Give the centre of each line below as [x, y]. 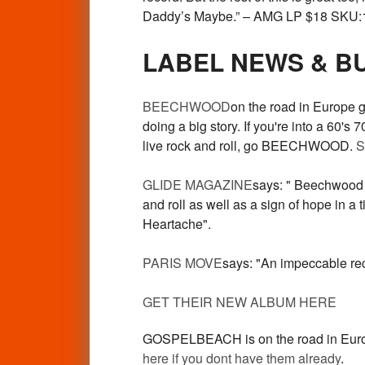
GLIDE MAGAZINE [197, 185]
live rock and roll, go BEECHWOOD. [249, 145]
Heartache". [176, 224]
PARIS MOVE [182, 263]
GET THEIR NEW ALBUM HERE [239, 302]
